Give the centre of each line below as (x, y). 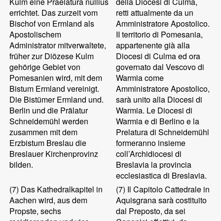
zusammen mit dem (44, 132)
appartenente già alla (153, 45)
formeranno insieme (151, 143)
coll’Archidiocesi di (149, 154)
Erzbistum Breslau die (48, 143)
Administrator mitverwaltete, (58, 45)
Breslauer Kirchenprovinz (54, 154)
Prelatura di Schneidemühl (163, 132)
